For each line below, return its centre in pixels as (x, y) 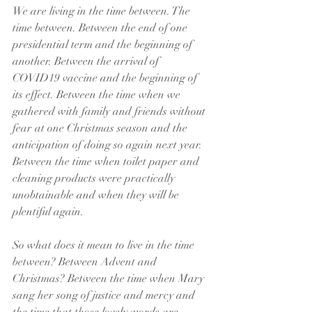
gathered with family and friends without (110, 111)
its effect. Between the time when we (98, 95)
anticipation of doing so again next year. (109, 145)
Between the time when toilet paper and (107, 162)
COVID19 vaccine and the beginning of (106, 78)
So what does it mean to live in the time (105, 245)
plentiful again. (49, 212)
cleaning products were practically (95, 178)
